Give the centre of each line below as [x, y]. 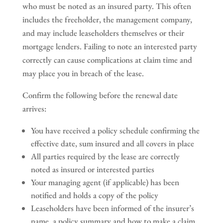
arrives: [34, 108]
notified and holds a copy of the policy [94, 195]
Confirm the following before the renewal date [100, 95]
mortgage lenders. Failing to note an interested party [110, 46]
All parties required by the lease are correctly [105, 156]
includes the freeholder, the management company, [107, 19]
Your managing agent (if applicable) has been [105, 182]
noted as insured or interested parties [92, 169]
